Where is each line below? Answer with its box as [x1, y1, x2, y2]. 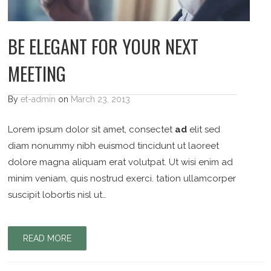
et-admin [21, 94, 56, 104]
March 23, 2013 [71, 94, 131, 104]
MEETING [8, 60, 67, 87]
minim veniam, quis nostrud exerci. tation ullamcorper [8, 173, 237, 184]
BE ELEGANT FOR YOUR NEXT [8, 33, 199, 60]
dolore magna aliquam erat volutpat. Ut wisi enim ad [8, 157, 233, 168]
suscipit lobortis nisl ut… [8, 189, 107, 200]
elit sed [187, 124, 221, 135]
